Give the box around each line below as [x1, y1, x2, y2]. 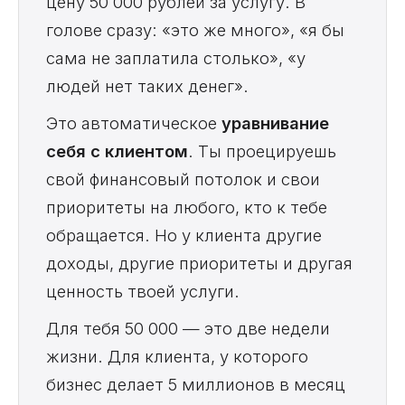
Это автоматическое [46, 113, 221, 134]
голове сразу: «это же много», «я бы [46, 20, 344, 41]
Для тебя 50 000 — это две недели [46, 318, 330, 339]
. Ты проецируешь [188, 141, 336, 162]
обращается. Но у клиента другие [46, 225, 322, 246]
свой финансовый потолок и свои [46, 169, 320, 190]
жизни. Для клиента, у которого [46, 346, 308, 367]
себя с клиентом [46, 141, 188, 162]
